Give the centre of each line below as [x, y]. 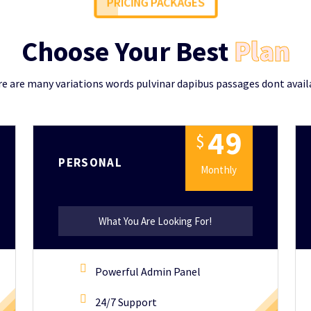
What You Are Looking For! [155, 221]
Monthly [219, 169]
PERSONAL [91, 162]
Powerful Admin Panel [148, 271]
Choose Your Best [127, 51]
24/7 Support [126, 302]
